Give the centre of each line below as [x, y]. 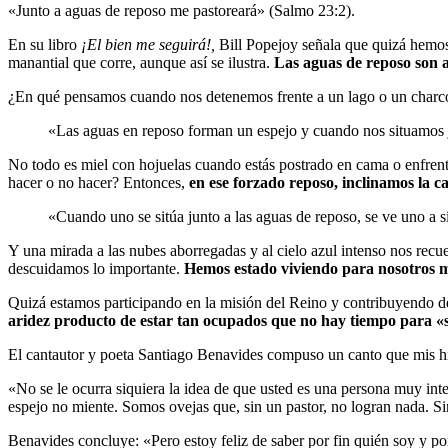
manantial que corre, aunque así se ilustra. [141, 62]
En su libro [44, 44]
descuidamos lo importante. [96, 268]
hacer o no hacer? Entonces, [98, 182]
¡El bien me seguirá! [146, 44]
